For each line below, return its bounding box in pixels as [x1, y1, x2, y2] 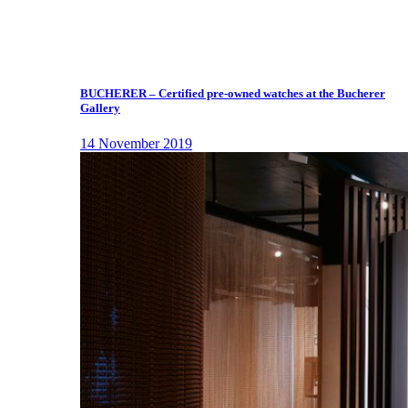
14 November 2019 [80, 136, 192, 152]
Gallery [80, 100, 120, 115]
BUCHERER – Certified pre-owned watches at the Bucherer [80, 86, 385, 100]
